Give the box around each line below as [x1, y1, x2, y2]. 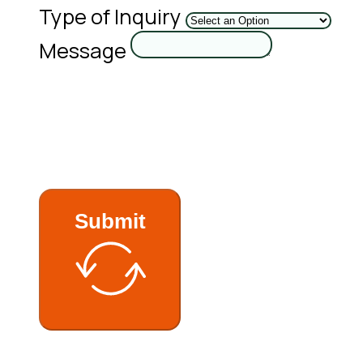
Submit [74, 210, 146, 233]
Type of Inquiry [39, 2, 181, 32]
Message [39, 36, 126, 66]
